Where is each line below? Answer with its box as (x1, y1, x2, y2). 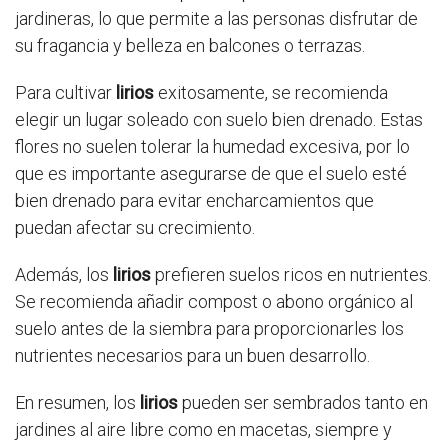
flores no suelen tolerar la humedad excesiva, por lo (15, 136, 410, 158)
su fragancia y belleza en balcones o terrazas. (15, 35, 365, 57)
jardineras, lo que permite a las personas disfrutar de (15, 8, 418, 30)
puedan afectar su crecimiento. (15, 217, 255, 239)
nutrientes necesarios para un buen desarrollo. (15, 345, 370, 367)
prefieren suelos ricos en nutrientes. (151, 264, 431, 286)
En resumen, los (15, 392, 140, 414)
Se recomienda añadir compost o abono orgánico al (15, 291, 413, 313)
